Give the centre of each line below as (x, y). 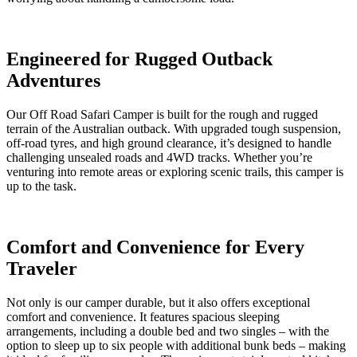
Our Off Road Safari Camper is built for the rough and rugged (162, 114)
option (22, 345)
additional (216, 345)
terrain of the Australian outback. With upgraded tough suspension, (174, 128)
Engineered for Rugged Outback (139, 59)
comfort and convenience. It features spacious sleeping (143, 316)
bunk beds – (273, 345)
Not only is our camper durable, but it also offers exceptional (158, 302)
